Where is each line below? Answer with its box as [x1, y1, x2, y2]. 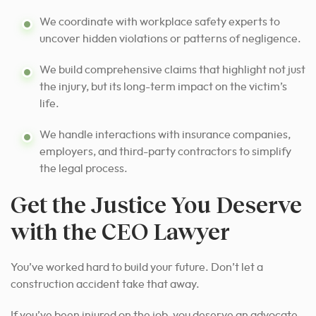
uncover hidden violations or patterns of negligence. [39, 32, 301, 44]
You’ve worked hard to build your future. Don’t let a [11, 261, 263, 273]
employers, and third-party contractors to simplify [39, 145, 291, 157]
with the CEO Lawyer [11, 217, 230, 245]
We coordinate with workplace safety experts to [39, 16, 280, 28]
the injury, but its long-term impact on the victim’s [39, 80, 287, 92]
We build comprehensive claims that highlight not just [39, 63, 305, 75]
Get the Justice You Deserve [11, 190, 302, 218]
